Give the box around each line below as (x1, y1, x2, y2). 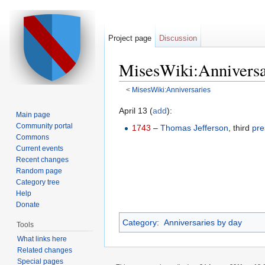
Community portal (16, 121, 73, 130)
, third (228, 122, 253, 132)
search (197, 94, 222, 104)
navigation (154, 94, 192, 104)
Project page (108, 34, 152, 43)
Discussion (159, 34, 198, 43)
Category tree (16, 177, 60, 186)
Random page (16, 166, 63, 175)
